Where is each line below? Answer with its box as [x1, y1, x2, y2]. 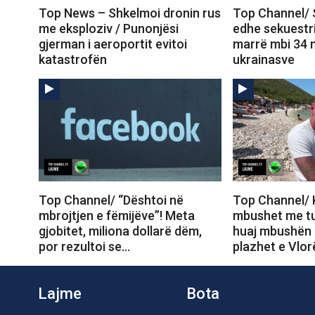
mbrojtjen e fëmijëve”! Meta [39, 208, 195, 224]
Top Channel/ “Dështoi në [39, 193, 184, 208]
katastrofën [39, 51, 107, 67]
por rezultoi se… [39, 239, 130, 255]
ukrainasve [232, 51, 295, 67]
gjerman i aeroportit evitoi [39, 36, 187, 51]
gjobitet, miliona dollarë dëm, [39, 224, 202, 239]
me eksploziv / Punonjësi [39, 20, 179, 36]
